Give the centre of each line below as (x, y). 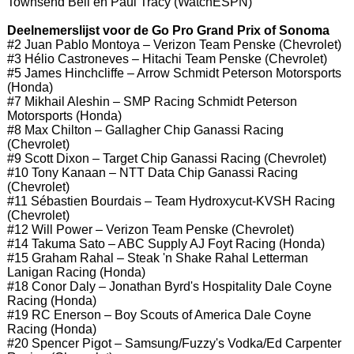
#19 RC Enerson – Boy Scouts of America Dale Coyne (159, 314)
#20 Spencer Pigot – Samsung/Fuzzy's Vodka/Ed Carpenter (174, 343)
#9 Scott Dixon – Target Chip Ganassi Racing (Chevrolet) (166, 158)
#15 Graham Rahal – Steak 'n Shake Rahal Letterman (157, 258)
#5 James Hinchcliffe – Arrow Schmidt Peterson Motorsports (174, 73)
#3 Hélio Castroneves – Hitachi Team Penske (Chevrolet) (167, 58)
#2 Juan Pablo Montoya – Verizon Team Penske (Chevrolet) (174, 44)
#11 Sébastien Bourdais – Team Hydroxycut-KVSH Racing (171, 201)
